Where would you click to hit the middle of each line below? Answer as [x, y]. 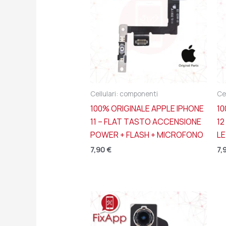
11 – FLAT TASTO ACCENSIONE [146, 122]
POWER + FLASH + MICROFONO [147, 135]
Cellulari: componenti [124, 94]
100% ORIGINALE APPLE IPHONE [147, 109]
